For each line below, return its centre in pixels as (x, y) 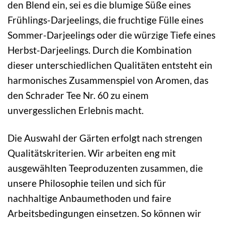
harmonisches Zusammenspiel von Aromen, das (108, 80)
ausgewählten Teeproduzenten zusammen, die (105, 168)
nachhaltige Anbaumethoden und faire (89, 198)
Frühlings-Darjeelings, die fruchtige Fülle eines (105, 20)
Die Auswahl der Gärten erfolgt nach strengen (105, 138)
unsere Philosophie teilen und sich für (87, 183)
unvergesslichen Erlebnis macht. (76, 110)
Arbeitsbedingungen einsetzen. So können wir (104, 213)
